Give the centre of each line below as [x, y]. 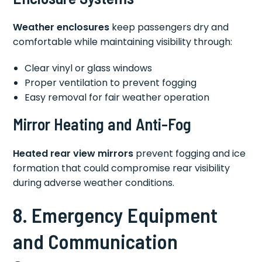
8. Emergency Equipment [116, 214]
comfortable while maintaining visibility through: [123, 42]
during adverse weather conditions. [94, 182]
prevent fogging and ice [190, 153]
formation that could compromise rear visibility [122, 168]
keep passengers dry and [169, 27]
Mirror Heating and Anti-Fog [102, 124]
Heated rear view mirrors [73, 153]
